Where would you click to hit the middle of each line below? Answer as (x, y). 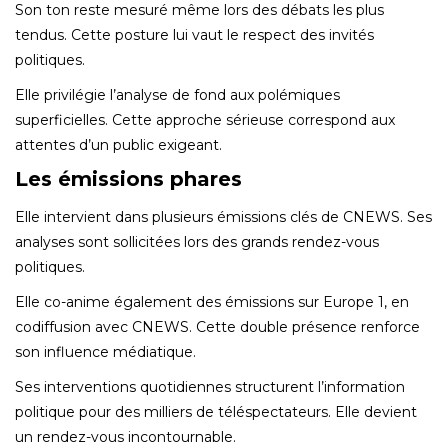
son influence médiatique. (105, 351)
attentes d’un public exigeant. (118, 144)
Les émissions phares (128, 178)
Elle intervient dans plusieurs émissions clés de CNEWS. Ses (223, 216)
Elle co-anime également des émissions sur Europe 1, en (212, 301)
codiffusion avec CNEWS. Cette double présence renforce (217, 326)
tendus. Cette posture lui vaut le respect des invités (194, 34)
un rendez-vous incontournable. (125, 436)
